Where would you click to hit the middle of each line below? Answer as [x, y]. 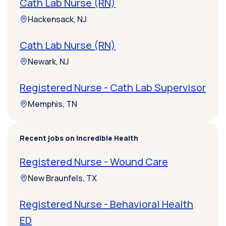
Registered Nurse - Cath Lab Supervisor [113, 88]
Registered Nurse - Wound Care [94, 162]
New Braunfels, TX [62, 178]
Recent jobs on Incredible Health [79, 138]
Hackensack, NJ [57, 19]
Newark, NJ [48, 62]
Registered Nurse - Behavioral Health [106, 204]
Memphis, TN [52, 104]
